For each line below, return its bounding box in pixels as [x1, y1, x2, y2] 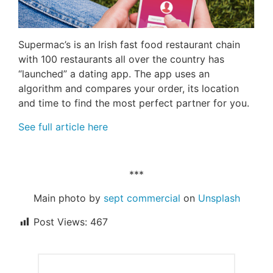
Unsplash [197, 192, 240, 205]
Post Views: [34, 216, 87, 229]
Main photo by [33, 192, 104, 205]
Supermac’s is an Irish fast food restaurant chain [18, 38, 240, 51]
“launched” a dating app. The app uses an [18, 68, 210, 80]
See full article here [18, 121, 108, 133]
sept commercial [103, 192, 180, 205]
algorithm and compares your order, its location [18, 82, 239, 95]
